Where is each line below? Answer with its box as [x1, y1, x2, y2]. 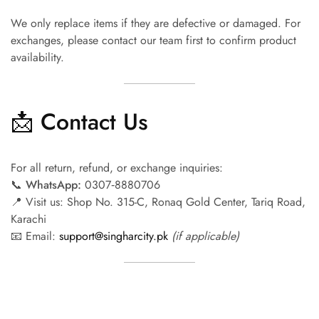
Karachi [11, 211, 46, 227]
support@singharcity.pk [59, 228, 168, 244]
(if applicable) [172, 228, 239, 244]
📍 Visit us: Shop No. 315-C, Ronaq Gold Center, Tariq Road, [11, 194, 305, 210]
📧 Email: [11, 228, 59, 244]
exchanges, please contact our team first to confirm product [11, 32, 296, 48]
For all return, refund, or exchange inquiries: [11, 159, 223, 176]
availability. [11, 49, 64, 66]
